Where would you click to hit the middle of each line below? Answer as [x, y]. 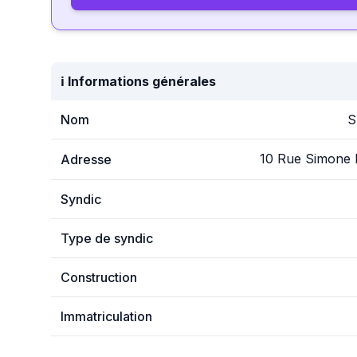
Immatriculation [106, 316]
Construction [99, 277]
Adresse [86, 159]
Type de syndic [107, 238]
